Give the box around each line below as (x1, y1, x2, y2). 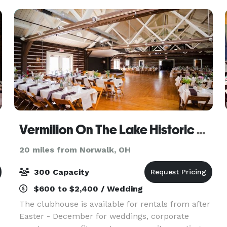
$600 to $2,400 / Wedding (31, 184, 143, 194)
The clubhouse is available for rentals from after (19, 199, 210, 209)
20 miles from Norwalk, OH (19, 145, 131, 155)
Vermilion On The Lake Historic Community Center (196, 122, 206, 137)
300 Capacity (31, 167, 89, 177)
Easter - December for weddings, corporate (19, 211, 189, 221)
